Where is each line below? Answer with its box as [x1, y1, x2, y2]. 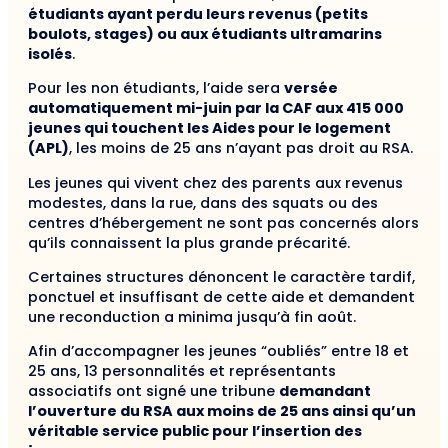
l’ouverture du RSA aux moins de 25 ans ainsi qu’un [28, 401, 416, 422]
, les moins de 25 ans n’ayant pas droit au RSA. [69, 138, 413, 159]
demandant [279, 381, 371, 402]
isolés [28, 43, 72, 64]
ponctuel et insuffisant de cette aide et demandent [28, 287, 415, 308]
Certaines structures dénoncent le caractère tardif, [28, 267, 415, 288]
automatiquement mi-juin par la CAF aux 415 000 [28, 98, 404, 119]
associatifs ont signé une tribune [28, 381, 279, 402]
